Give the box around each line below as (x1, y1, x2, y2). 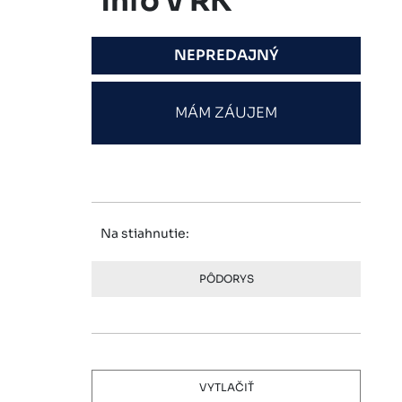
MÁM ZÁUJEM (175, 103, 277, 122)
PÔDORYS (198, 272, 254, 285)
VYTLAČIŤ (198, 380, 254, 394)
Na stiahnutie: (100, 225, 189, 241)
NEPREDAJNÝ (174, 46, 278, 65)
